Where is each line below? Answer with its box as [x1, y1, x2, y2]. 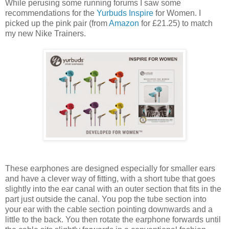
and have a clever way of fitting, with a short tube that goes [5, 174, 215, 184]
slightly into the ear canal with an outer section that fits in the [5, 185, 221, 194]
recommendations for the [5, 9, 97, 18]
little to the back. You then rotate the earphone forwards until [5, 215, 221, 224]
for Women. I [153, 9, 201, 18]
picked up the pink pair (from [5, 19, 109, 28]
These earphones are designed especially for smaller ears [5, 164, 215, 173]
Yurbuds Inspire [97, 9, 153, 18]
